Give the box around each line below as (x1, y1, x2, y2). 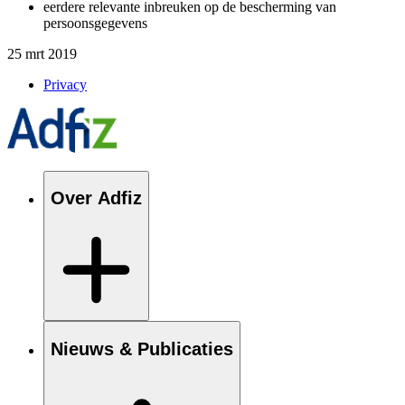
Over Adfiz (51, 188, 142, 209)
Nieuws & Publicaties (51, 338, 233, 359)
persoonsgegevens (43, 14, 147, 31)
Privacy (43, 76, 87, 92)
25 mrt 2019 (7, 45, 77, 61)
